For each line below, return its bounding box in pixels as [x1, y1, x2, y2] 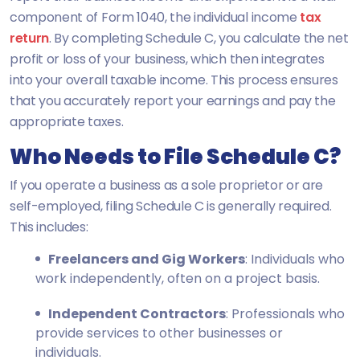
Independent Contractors [48, 304, 226, 323]
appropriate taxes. [10, 112, 124, 131]
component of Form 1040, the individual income [10, 7, 301, 27]
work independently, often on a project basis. [35, 268, 320, 288]
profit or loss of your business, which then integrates [10, 49, 325, 68]
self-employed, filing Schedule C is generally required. [10, 196, 332, 215]
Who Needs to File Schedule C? [10, 141, 341, 171]
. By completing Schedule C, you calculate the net [49, 28, 349, 47]
